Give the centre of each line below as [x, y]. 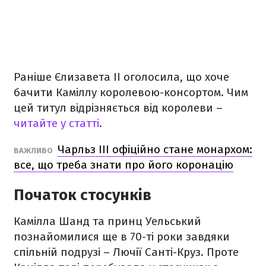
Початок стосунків [83, 195]
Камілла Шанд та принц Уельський [107, 221]
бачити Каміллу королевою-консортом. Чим [131, 92]
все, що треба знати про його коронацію [123, 165]
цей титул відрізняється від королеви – [118, 108]
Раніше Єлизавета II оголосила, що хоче [121, 77]
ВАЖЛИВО [34, 151]
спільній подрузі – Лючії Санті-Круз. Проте [126, 252]
